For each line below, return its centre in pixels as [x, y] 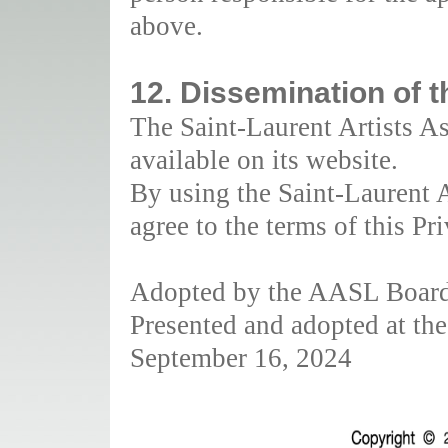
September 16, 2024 [241, 358]
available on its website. [264, 160]
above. [166, 26]
